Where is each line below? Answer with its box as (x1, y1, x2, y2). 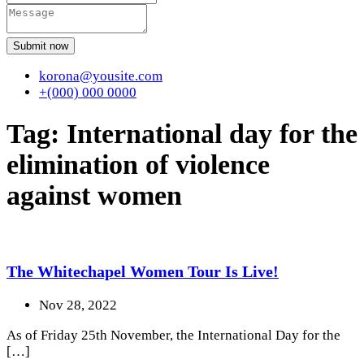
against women (6, 180, 182, 211)
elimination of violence (6, 149, 270, 180)
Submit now (13, 39, 68, 52)
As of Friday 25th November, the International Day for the (6, 327, 340, 343)
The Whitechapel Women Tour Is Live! (6, 262, 279, 280)
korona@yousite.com (39, 67, 162, 84)
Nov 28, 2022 (39, 297, 117, 313)
